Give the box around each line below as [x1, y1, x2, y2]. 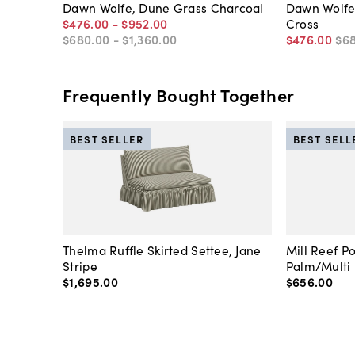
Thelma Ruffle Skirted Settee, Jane [63, 241, 261, 259]
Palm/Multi [285, 257, 351, 275]
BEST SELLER [69, 131, 144, 147]
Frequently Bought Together [63, 82, 295, 107]
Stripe [63, 257, 97, 275]
